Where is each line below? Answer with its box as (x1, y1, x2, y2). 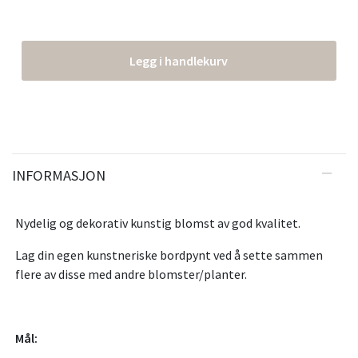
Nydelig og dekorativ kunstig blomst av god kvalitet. (15, 215, 300, 232)
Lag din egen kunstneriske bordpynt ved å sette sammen (15, 247, 323, 264)
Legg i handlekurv (129, 53, 229, 70)
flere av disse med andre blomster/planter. (15, 266, 247, 283)
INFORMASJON (12, 166, 105, 185)
